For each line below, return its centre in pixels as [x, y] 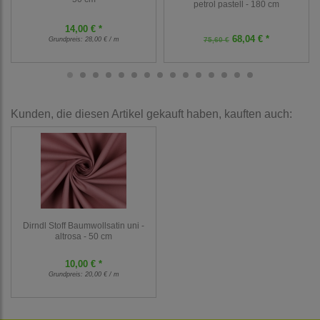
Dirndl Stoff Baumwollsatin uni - [84, 226]
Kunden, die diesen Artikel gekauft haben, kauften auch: [151, 114]
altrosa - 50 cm [84, 236]
